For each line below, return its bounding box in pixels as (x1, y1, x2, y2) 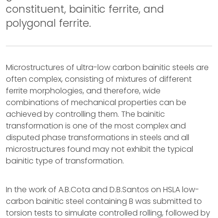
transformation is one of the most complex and (6, 120, 186, 131)
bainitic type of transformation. (6, 155, 124, 166)
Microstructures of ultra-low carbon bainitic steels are (6, 62, 209, 73)
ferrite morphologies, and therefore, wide (6, 85, 161, 96)
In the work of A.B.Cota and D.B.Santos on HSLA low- (6, 184, 199, 195)
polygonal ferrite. (6, 16, 91, 30)
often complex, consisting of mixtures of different (6, 73, 192, 85)
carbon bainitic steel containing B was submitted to (6, 196, 202, 207)
